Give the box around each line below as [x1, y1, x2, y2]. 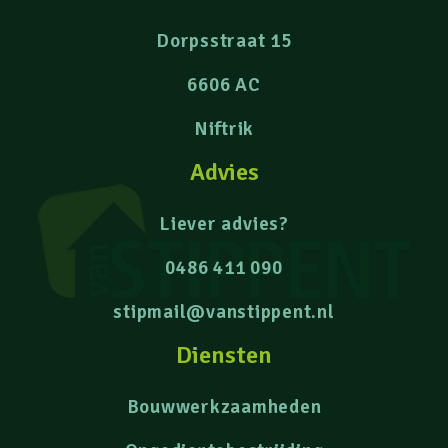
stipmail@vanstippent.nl [113, 299, 335, 324]
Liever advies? [159, 211, 289, 236]
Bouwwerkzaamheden [126, 394, 322, 419]
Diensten [176, 339, 272, 370]
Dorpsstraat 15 [156, 28, 292, 53]
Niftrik [193, 116, 255, 141]
